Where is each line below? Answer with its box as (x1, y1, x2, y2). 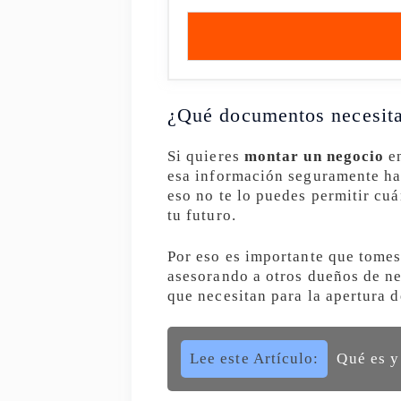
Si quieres (167, 147, 244, 165)
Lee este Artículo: (190, 350, 320, 368)
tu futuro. (167, 206, 236, 224)
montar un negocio (243, 147, 385, 165)
